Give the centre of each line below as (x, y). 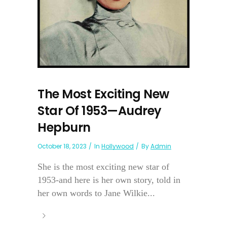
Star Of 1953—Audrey (100, 110)
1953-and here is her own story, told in (109, 180)
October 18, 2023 (62, 146)
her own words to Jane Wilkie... (96, 193)
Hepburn (64, 127)
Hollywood (118, 146)
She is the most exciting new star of (103, 166)
